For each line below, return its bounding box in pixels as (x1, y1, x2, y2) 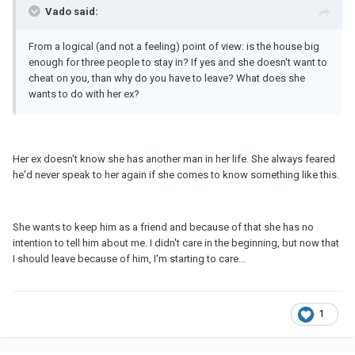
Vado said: (45, 5, 98, 17)
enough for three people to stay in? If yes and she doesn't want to (29, 55, 327, 68)
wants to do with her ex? (29, 87, 139, 100)
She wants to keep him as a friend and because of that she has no (13, 220, 314, 233)
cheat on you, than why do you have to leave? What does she (29, 71, 305, 84)
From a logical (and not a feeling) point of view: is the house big (29, 40, 319, 52)
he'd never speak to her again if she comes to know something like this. (13, 168, 339, 181)
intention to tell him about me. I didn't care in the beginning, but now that (13, 236, 339, 249)
